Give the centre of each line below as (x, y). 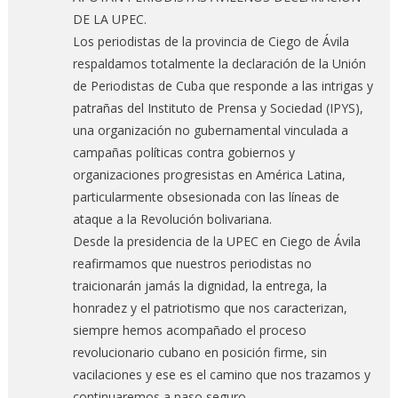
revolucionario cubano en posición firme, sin (199, 352)
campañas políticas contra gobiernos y (183, 152)
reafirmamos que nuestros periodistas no (192, 263)
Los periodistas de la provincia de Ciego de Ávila (211, 41)
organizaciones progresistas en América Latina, (209, 174)
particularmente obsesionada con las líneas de (206, 196)
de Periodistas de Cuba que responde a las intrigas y (223, 85)
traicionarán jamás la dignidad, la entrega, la (199, 285)
